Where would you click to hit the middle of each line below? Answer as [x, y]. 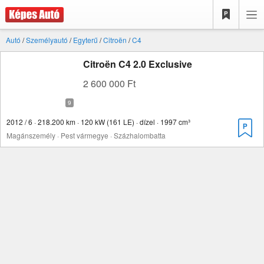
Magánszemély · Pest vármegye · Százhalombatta [86, 135]
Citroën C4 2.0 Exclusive [138, 64]
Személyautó [47, 40]
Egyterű [85, 40]
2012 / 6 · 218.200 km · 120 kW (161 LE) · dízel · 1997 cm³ [98, 122]
